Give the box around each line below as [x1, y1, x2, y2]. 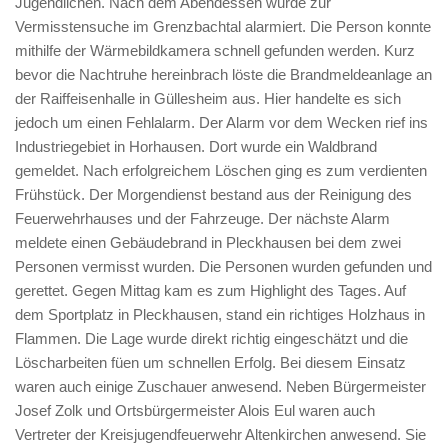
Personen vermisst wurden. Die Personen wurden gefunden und [15, 258, 432, 275]
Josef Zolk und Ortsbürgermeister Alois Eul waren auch [15, 402, 375, 419]
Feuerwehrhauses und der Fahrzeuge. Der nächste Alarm [15, 210, 390, 227]
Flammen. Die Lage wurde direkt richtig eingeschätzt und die [15, 330, 408, 347]
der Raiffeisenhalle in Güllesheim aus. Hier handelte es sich [15, 90, 401, 107]
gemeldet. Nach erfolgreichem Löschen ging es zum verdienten [15, 162, 427, 179]
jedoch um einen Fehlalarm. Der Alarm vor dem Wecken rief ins [15, 114, 428, 131]
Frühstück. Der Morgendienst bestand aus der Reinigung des [15, 186, 412, 203]
